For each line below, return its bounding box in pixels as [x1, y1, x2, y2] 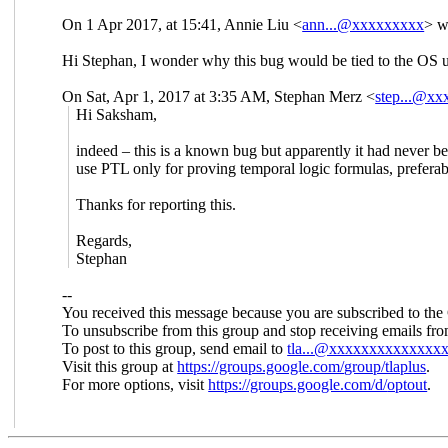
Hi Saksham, [76, 105, 158, 123]
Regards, [76, 231, 133, 249]
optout [387, 375, 428, 393]
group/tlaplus [344, 357, 427, 375]
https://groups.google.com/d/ [208, 375, 388, 393]
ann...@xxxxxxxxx [302, 15, 425, 33]
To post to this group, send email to [62, 339, 288, 357]
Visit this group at [62, 357, 178, 375]
